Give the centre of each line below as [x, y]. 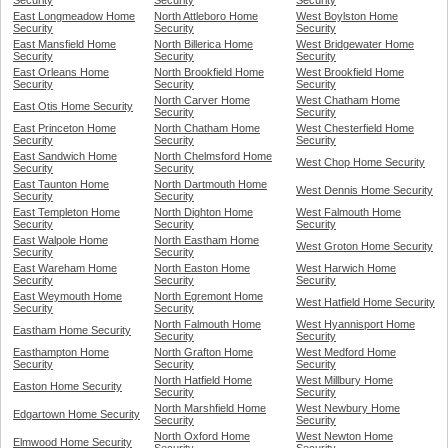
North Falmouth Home [207, 324]
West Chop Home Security [360, 162]
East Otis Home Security [73, 106]
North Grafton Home [203, 352]
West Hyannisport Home [355, 324]
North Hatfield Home [203, 380]
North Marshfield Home [210, 408]
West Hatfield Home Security [365, 302]
